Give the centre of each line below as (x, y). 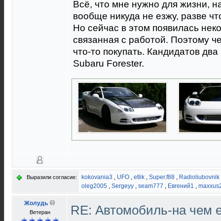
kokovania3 (97, 177)
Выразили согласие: (52, 177)
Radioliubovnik (199, 177)
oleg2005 (94, 186)
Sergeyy (123, 186)
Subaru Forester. (109, 63)
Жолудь (36, 203)
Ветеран (40, 212)
